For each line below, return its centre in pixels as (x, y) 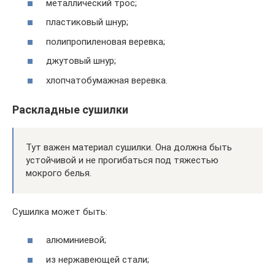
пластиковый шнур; (87, 22)
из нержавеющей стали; (98, 259)
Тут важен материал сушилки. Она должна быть (129, 147)
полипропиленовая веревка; (106, 41)
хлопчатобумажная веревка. (107, 80)
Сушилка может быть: (60, 211)
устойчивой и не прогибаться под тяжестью (122, 160)
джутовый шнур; (81, 61)
